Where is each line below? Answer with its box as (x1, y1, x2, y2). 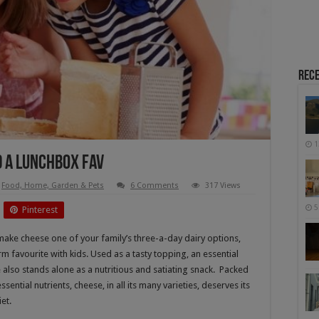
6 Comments (130, 180, 179, 190)
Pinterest (22, 204, 58, 215)
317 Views (205, 180, 241, 190)
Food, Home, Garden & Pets (1, 180, 104, 190)
